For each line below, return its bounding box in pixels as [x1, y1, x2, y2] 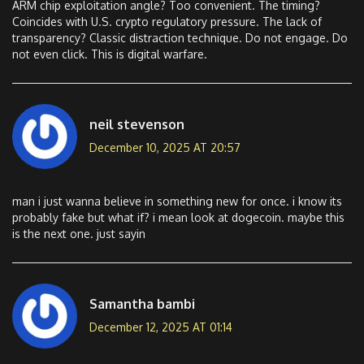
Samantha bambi [89, 295, 195, 312]
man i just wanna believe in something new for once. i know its [12, 194, 342, 209]
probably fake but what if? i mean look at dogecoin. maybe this [12, 210, 344, 225]
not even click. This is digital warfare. [12, 47, 207, 62]
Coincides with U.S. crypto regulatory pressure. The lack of [12, 15, 322, 29]
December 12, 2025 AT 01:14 [89, 319, 232, 334]
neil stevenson [89, 115, 184, 132]
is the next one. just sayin [12, 227, 145, 241]
